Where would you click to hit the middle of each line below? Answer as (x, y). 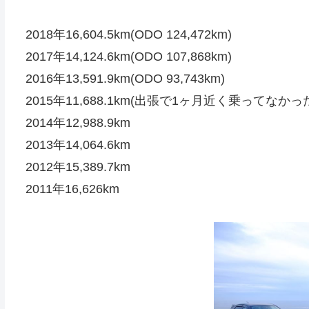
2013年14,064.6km (78, 145)
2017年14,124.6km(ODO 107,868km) (128, 57)
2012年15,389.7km (78, 167)
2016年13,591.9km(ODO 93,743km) (125, 79)
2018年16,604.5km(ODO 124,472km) (128, 35)
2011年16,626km (72, 189)
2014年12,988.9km (78, 123)
